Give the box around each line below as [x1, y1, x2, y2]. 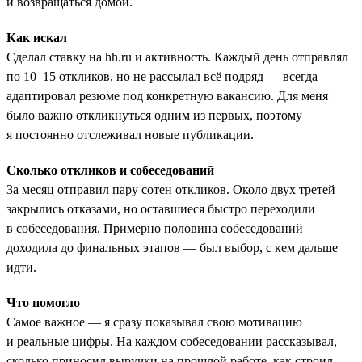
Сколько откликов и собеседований [6, 162, 214, 177]
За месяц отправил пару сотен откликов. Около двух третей [6, 182, 335, 196]
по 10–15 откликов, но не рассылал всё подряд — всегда [6, 69, 318, 83]
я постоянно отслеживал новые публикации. [6, 127, 254, 141]
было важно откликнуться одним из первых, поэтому [6, 107, 302, 122]
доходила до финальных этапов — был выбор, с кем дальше [6, 240, 338, 255]
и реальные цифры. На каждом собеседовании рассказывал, [6, 334, 337, 348]
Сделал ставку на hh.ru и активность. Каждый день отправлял [6, 49, 348, 64]
